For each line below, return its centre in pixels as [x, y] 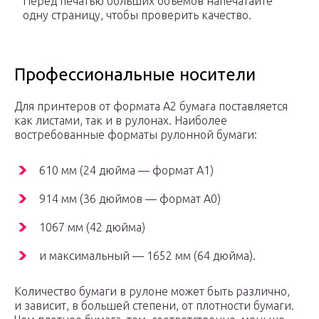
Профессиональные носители [135, 75]
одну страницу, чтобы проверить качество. [137, 15]
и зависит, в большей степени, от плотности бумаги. [154, 306]
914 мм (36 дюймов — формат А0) [130, 199]
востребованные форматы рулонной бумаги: [136, 135]
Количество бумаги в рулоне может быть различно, [152, 292]
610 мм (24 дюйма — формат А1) [126, 171]
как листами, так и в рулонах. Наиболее [121, 121]
